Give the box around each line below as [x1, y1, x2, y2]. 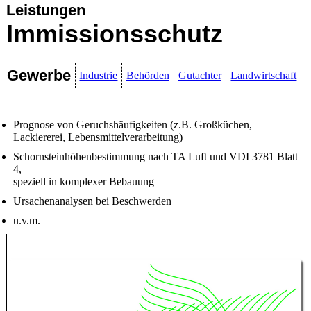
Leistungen [6, 1, 85, 19]
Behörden [126, 69, 169, 82]
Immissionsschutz [6, 19, 223, 48]
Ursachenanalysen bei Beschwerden [12, 195, 171, 208]
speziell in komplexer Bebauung [12, 176, 154, 188]
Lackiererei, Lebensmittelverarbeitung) [12, 131, 183, 144]
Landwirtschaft [230, 69, 297, 82]
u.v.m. [12, 215, 40, 227]
